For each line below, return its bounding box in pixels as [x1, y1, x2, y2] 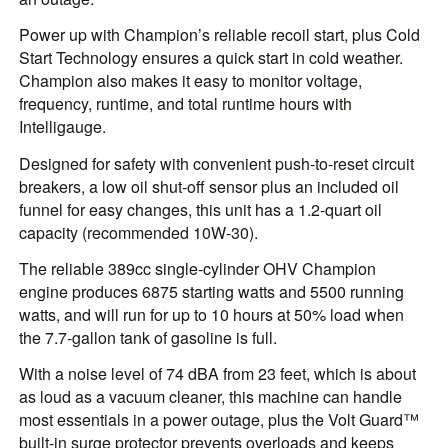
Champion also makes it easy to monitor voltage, [19, 69, 363, 93]
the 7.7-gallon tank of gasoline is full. [19, 326, 278, 350]
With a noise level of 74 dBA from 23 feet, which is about [19, 362, 417, 386]
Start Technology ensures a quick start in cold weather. [19, 46, 404, 70]
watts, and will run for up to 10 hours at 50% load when [19, 303, 405, 327]
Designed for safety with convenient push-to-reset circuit [19, 151, 415, 175]
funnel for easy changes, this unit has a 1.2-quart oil [19, 197, 383, 221]
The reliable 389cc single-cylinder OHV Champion [19, 257, 377, 281]
